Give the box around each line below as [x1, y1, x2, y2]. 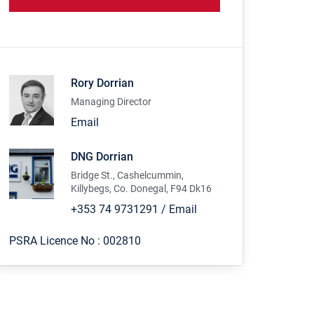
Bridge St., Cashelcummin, [71, 170, 184, 182]
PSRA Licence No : [9, 234, 104, 248]
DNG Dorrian [71, 150, 134, 164]
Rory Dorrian [71, 76, 135, 90]
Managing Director [71, 96, 152, 108]
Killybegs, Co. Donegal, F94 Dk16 [71, 183, 212, 195]
